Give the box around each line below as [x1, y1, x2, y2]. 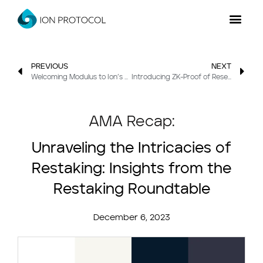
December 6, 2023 [93, 214, 170, 223]
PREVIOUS [31, 63, 68, 71]
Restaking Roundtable [53, 183, 210, 198]
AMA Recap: [88, 115, 175, 130]
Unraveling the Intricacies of [32, 141, 231, 157]
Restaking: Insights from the [32, 162, 231, 177]
